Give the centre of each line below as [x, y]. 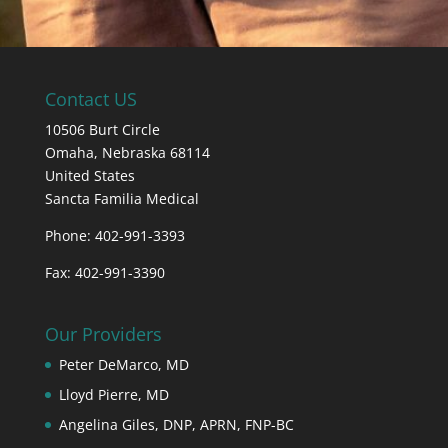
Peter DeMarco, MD [123, 364]
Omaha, [73, 152]
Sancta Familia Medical [121, 198]
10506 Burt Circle [102, 129]
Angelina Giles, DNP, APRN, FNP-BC [176, 424]
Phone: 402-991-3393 [114, 235]
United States [89, 175]
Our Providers [103, 334]
